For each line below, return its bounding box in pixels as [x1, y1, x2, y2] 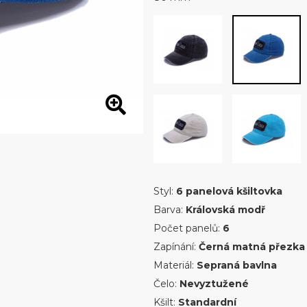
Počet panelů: [153, 222, 223, 234]
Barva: [153, 204, 186, 216]
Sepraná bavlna [196, 259, 277, 271]
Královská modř [185, 204, 265, 216]
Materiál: [153, 259, 197, 271]
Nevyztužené [179, 278, 249, 290]
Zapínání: [153, 241, 199, 253]
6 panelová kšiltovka [175, 185, 282, 197]
